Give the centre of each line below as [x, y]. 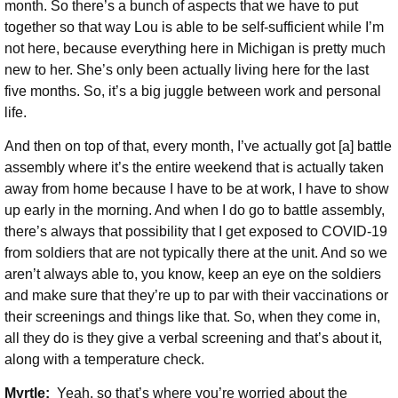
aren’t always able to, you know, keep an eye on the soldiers [193, 274]
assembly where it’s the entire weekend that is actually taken [194, 167]
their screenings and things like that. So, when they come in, [192, 316]
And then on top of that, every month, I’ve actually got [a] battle [198, 146]
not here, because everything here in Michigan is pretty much [195, 48]
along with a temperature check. [106, 359]
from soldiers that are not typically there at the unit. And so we [196, 252]
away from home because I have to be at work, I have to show [197, 188]
